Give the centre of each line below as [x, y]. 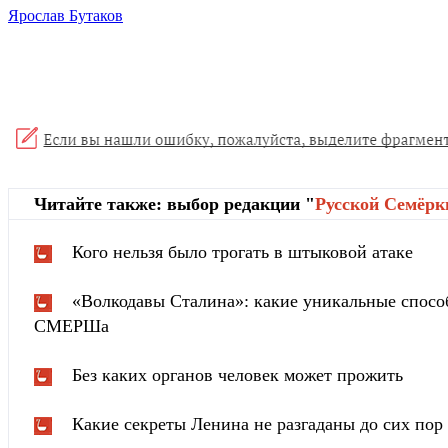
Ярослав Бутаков [65, 16]
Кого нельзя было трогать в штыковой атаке [242, 252]
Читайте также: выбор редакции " [174, 204]
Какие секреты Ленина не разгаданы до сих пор [257, 424]
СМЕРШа [71, 326]
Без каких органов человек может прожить [237, 375]
